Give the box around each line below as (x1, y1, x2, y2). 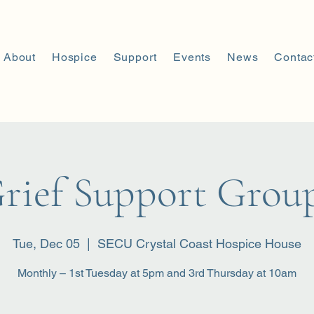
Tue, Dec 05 (13, 236, 80, 251)
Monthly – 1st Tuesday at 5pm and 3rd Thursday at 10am (18, 266, 296, 280)
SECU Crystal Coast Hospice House (97, 236, 301, 251)
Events (173, 50, 212, 64)
